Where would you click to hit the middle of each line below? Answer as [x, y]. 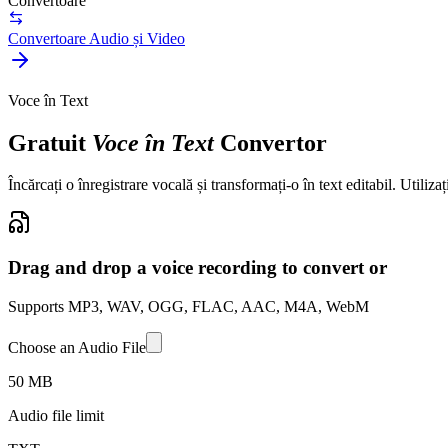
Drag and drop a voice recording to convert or [197, 268]
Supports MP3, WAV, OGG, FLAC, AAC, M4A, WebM [188, 306]
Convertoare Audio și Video [96, 38]
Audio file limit [56, 415]
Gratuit [47, 142]
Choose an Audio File [77, 347]
